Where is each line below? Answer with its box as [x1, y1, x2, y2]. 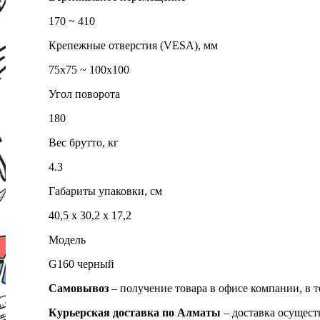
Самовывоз [49, 281, 109, 294]
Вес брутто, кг [49, 136, 119, 149]
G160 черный [49, 257, 114, 270]
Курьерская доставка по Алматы [49, 306, 224, 319]
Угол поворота [49, 87, 120, 100]
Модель [49, 233, 86, 246]
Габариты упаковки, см [49, 184, 162, 197]
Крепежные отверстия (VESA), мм [49, 39, 218, 51]
